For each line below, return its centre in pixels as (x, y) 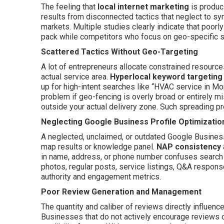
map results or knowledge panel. (99, 146)
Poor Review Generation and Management (121, 191)
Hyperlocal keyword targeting (166, 76)
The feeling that (69, 6)
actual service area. (75, 76)
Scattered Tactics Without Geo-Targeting (119, 51)
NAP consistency (189, 146)
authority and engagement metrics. (101, 176)
